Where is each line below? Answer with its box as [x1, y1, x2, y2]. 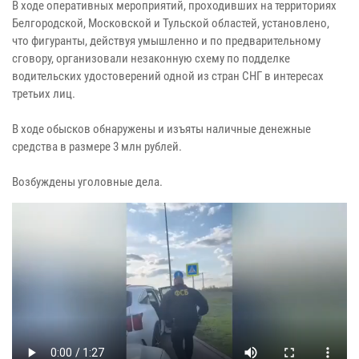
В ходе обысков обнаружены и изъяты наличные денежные [12, 121, 311, 136]
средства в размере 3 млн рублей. [12, 139, 182, 154]
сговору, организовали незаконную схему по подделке [12, 50, 290, 66]
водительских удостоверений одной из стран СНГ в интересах [12, 68, 324, 83]
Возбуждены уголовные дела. [12, 174, 163, 189]
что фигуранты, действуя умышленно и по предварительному [12, 33, 321, 48]
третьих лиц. [12, 86, 75, 101]
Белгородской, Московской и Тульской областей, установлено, [12, 15, 329, 30]
